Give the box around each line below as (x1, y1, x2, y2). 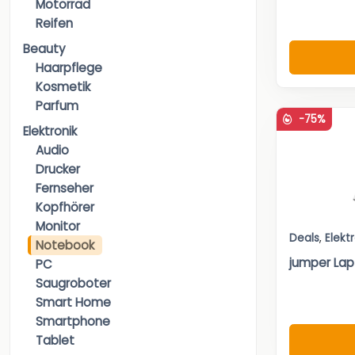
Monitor (36, 218, 80, 235)
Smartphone (36, 313, 110, 330)
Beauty (23, 40, 66, 58)
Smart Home (36, 294, 111, 311)
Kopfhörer (36, 199, 94, 216)
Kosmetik (36, 78, 90, 96)
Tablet (36, 332, 74, 349)
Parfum (36, 97, 78, 115)
